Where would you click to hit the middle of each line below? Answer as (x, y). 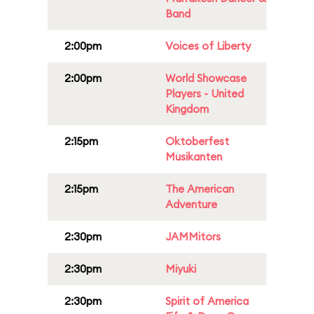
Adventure (191, 204)
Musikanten (194, 157)
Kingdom (187, 109)
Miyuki (181, 269)
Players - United (205, 94)
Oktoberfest (197, 141)
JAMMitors (193, 237)
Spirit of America (207, 301)
